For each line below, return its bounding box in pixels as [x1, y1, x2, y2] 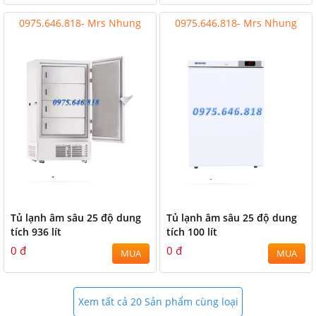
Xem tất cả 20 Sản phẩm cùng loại [78, 295, 238, 308]
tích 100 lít [166, 225, 217, 238]
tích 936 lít [11, 225, 61, 238]
